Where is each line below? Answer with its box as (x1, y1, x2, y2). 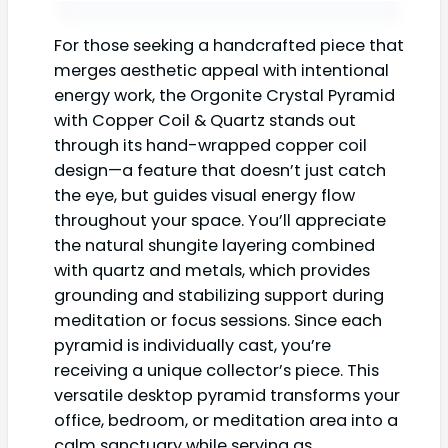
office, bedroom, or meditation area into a (54, 408, 398, 432)
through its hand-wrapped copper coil (54, 133, 367, 157)
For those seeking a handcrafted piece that (54, 33, 404, 57)
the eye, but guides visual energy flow (54, 183, 355, 207)
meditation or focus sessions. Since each (54, 308, 382, 332)
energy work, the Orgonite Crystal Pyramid (54, 83, 395, 107)
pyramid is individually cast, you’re (54, 333, 331, 357)
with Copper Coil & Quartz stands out (54, 108, 356, 132)
